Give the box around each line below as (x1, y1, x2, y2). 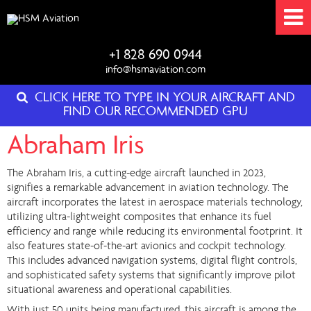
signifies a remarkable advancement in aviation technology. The (7, 183, 289, 194)
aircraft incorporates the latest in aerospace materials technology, (7, 197, 303, 208)
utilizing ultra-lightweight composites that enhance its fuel (7, 212, 271, 223)
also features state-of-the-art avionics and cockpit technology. (7, 241, 286, 252)
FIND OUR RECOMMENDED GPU (63, 106, 248, 119)
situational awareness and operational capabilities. (7, 285, 232, 296)
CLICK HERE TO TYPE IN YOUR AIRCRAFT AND (34, 92, 295, 106)
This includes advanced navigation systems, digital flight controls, (7, 255, 297, 267)
